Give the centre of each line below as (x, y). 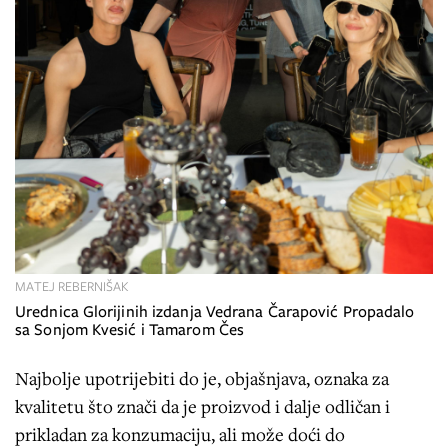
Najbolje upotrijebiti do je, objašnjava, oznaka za (202, 377)
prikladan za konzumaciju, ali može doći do (180, 433)
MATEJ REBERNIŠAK (72, 286)
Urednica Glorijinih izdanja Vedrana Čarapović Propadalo (215, 311)
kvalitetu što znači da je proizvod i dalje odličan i (202, 405)
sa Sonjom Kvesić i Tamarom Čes (130, 329)
